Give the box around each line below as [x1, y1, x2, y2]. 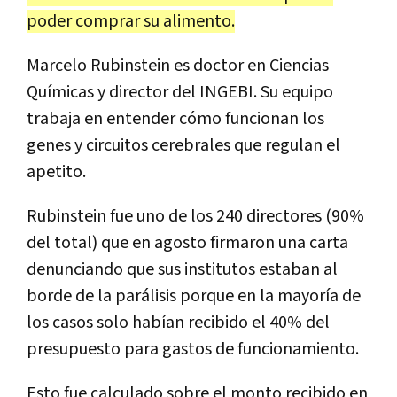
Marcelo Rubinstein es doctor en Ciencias [27, 53, 329, 77]
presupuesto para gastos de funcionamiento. [27, 337, 359, 361]
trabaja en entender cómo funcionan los [27, 106, 324, 130]
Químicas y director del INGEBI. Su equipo [27, 80, 333, 104]
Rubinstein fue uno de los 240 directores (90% [27, 204, 364, 228]
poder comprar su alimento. [27, 9, 235, 33]
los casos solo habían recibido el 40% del [27, 310, 330, 334]
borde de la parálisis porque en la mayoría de [27, 284, 361, 307]
